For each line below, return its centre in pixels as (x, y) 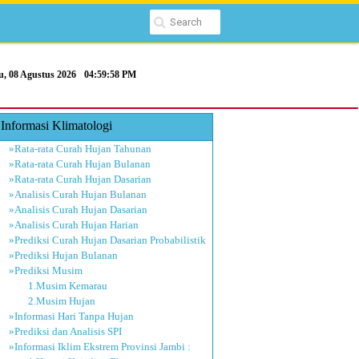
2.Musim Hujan (52, 301)
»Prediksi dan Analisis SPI (66, 331)
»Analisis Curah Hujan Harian (74, 224)
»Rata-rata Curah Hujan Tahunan (81, 148)
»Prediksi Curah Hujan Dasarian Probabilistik (108, 240)
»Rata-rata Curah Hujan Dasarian (81, 179)
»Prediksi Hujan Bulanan (64, 255)
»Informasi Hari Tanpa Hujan (72, 316)
